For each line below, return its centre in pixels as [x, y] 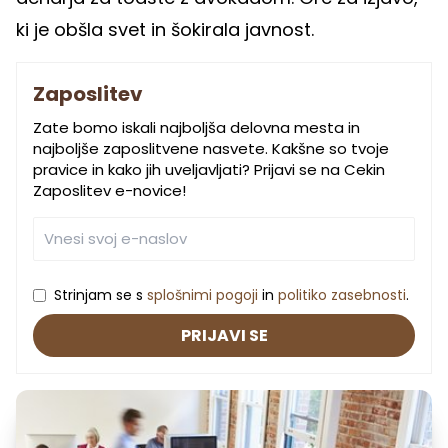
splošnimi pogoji [202, 295]
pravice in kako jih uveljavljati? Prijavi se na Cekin [209, 170]
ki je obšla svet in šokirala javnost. [167, 30]
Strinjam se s [100, 295]
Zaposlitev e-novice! [109, 191]
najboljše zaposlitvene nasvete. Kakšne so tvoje [211, 149]
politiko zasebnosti [342, 295]
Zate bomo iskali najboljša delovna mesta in [196, 128]
